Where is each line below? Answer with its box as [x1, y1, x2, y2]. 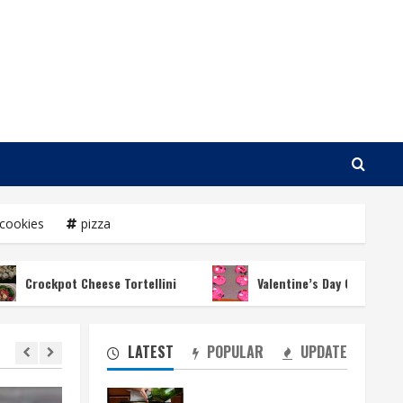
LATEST [123, 341, 174, 363]
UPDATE [297, 341, 347, 363]
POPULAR [202, 341, 264, 363]
